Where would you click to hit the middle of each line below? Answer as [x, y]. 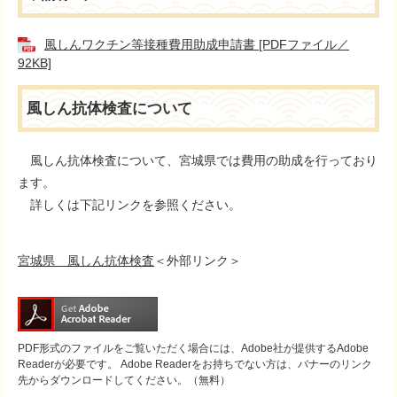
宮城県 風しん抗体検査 [86, 261]
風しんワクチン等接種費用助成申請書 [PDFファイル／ [197, 44]
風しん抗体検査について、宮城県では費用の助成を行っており [198, 161]
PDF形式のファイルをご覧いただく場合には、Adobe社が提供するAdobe [193, 349]
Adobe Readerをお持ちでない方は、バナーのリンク [245, 365]
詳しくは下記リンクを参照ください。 [129, 205]
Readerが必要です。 [68, 365]
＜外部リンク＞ [198, 261]
